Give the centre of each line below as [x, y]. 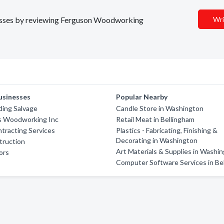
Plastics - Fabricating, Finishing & [167, 130]
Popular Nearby [142, 97]
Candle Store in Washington [160, 108]
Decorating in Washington [157, 140]
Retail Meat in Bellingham [155, 119]
